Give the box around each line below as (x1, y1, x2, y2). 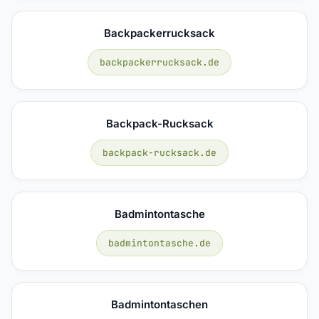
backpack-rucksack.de (103, 146, 216, 159)
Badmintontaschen (111, 297, 208, 311)
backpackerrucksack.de (100, 56, 219, 68)
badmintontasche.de (108, 236, 211, 249)
